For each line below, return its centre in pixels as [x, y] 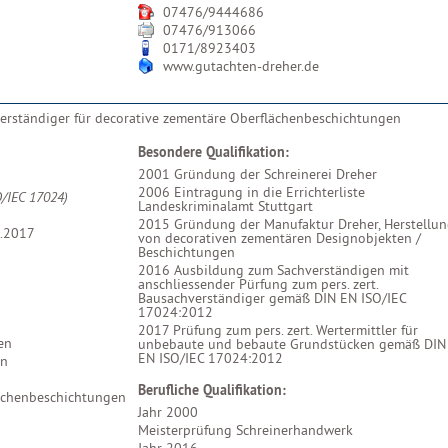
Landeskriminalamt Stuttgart [225, 206]
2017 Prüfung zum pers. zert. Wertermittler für [278, 330]
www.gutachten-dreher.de [241, 66]
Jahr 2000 [168, 412]
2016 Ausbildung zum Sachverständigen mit [273, 270]
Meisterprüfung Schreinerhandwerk [245, 430]
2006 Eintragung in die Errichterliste [255, 192]
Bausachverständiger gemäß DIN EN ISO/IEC [272, 298]
